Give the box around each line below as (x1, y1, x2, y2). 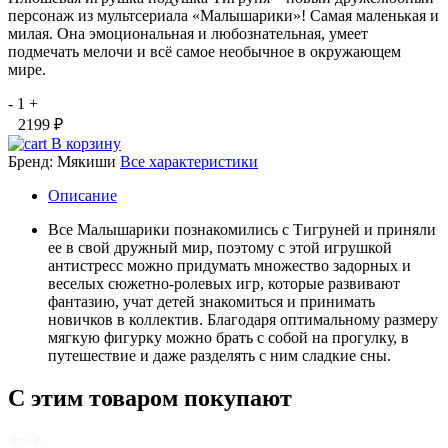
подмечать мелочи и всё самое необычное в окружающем (8, 43, 401, 61)
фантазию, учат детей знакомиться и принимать (48, 293, 375, 311)
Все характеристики (120, 153, 258, 171)
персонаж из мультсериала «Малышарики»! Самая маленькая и (8, 7, 439, 25)
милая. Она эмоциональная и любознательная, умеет (8, 25, 368, 43)
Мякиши (57, 153, 116, 171)
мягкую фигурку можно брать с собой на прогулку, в (48, 329, 409, 347)
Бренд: (8, 153, 53, 171)
